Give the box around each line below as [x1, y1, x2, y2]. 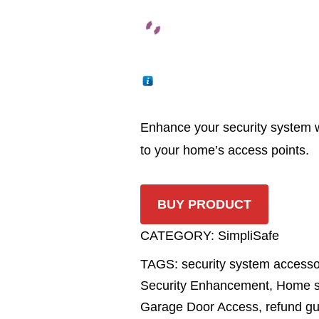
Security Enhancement [140, 278, 269, 293]
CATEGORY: [140, 229, 218, 243]
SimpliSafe [218, 229, 279, 243]
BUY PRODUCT [157, 197, 251, 211]
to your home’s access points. [140, 143, 309, 157]
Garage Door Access [140, 300, 258, 314]
